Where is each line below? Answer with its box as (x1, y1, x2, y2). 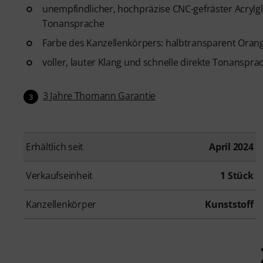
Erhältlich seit (26, 140, 84, 153)
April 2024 (209, 140, 254, 153)
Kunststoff (205, 197, 254, 211)
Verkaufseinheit (26, 168, 93, 182)
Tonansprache (42, 16, 104, 30)
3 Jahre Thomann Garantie (43, 89, 156, 102)
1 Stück (220, 168, 254, 182)
